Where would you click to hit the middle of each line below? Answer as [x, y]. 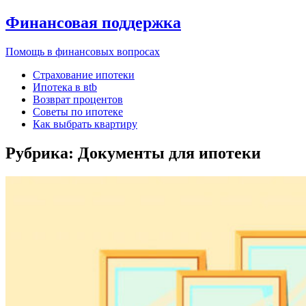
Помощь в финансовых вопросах [83, 51]
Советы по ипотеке [78, 111]
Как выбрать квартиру [85, 124]
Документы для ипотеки [169, 153]
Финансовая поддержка [93, 22]
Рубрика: [42, 153]
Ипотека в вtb [65, 87]
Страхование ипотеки [84, 74]
